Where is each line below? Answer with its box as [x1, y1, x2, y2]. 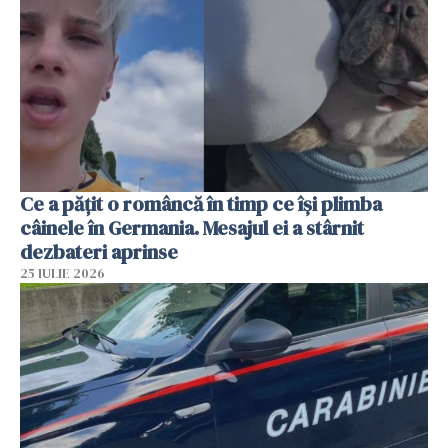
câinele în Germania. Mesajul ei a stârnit [20, 214, 364, 243]
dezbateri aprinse [20, 238, 178, 267]
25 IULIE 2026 [20, 265, 105, 283]
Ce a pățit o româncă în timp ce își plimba [20, 190, 382, 219]
